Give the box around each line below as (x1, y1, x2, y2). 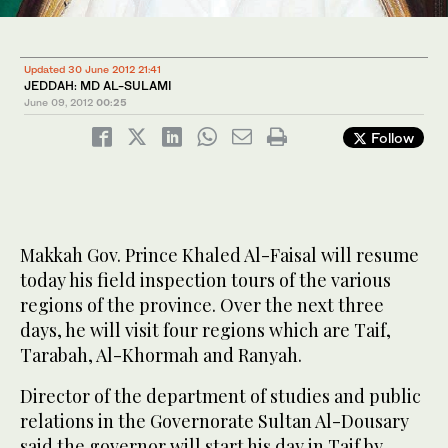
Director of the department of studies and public (20, 383, 421, 408)
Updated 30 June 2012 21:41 (24, 62, 161, 75)
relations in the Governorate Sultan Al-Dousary (20, 408, 409, 433)
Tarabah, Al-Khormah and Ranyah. (20, 342, 302, 367)
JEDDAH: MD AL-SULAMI (24, 77, 172, 93)
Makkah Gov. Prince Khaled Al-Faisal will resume (20, 242, 419, 267)
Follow (367, 128, 414, 146)
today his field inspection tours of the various (20, 267, 391, 292)
